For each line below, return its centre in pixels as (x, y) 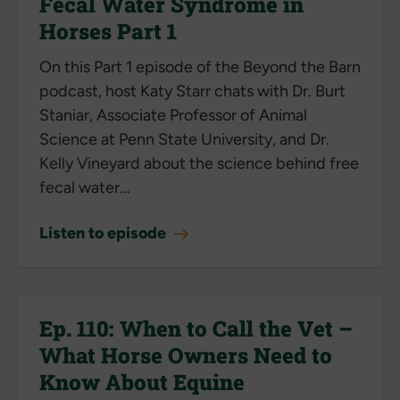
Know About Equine (142, 382)
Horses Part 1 (108, 31)
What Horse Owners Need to (186, 355)
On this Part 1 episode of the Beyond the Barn (200, 67)
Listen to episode (104, 233)
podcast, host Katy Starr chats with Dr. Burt (192, 91)
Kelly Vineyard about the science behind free (199, 163)
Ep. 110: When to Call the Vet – (196, 328)
